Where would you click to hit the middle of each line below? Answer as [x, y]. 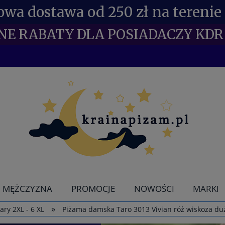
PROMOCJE [93, 189]
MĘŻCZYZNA [28, 189]
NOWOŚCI [154, 189]
